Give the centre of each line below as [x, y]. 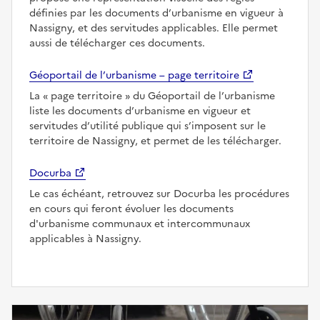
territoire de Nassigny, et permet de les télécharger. [155, 141]
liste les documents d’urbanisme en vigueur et [140, 111]
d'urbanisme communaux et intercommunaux [140, 224]
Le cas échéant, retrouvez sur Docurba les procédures [159, 194]
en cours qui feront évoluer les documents [131, 209]
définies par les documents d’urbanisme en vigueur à [156, 13]
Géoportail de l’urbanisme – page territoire [134, 75]
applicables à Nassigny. [85, 239]
